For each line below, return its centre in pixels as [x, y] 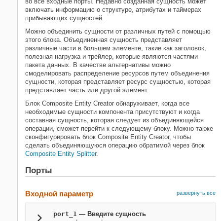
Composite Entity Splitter [61, 154]
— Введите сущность [111, 214]
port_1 [65, 214]
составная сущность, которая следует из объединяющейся [114, 120]
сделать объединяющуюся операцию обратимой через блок [115, 145]
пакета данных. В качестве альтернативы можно [98, 65]
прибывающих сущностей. [65, 18]
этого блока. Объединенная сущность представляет [104, 40]
